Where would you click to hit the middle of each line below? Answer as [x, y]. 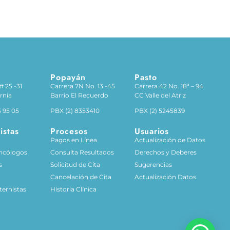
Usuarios [152, 131]
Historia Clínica [74, 189]
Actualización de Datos [170, 140]
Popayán [68, 77]
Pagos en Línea [74, 140]
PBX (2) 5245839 [160, 111]
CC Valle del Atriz [160, 95]
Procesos [69, 131]
